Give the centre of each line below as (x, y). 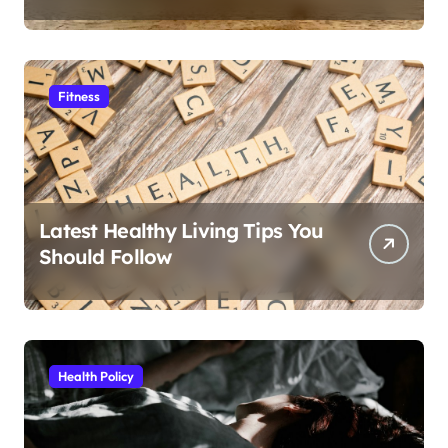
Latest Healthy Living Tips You (181, 230)
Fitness (79, 95)
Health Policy (96, 375)
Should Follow (105, 256)
